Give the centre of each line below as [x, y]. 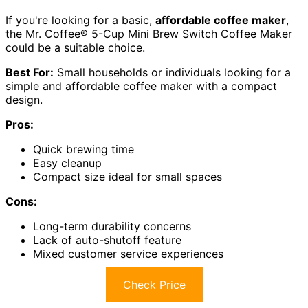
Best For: [30, 73]
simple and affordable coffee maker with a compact [141, 86]
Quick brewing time [84, 150]
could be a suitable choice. [75, 48]
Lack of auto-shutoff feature [107, 240]
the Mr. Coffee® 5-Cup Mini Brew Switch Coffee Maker [149, 34]
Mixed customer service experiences [128, 254]
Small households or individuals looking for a [172, 73]
